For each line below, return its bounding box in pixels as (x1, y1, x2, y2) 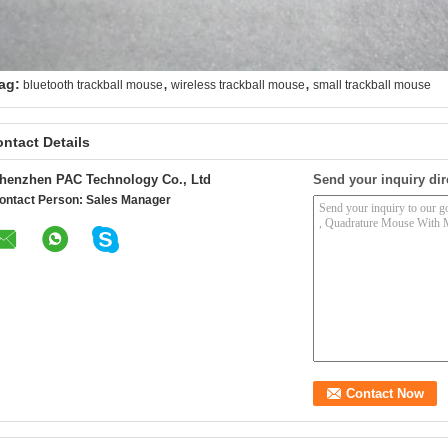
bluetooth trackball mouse (23, 78, 163, 92)
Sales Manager (86, 193, 171, 207)
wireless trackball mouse (171, 78, 305, 92)
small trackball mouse (313, 78, 431, 92)
